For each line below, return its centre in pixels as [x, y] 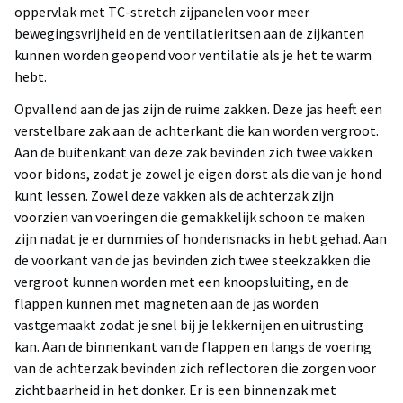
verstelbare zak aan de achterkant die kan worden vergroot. [197, 131]
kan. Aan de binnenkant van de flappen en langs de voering [193, 347]
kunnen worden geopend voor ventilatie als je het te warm [193, 55]
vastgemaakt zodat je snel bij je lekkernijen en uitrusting [189, 325]
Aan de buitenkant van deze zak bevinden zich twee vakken [193, 152]
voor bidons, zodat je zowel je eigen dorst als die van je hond [198, 174]
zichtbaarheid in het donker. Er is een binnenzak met [175, 390]
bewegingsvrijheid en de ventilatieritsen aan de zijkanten [189, 34]
